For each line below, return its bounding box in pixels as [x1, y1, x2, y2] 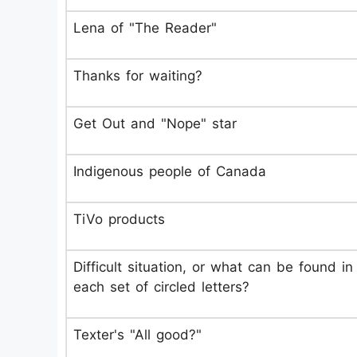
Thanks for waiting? [73, 68, 202, 84]
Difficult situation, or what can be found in [73, 259, 353, 275]
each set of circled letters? [73, 279, 249, 295]
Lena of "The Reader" [73, 20, 217, 36]
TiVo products [73, 211, 165, 227]
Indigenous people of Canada [73, 163, 266, 179]
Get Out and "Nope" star [73, 116, 237, 131]
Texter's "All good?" [73, 327, 202, 343]
